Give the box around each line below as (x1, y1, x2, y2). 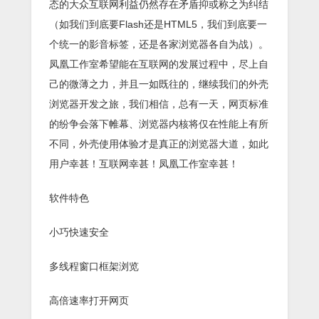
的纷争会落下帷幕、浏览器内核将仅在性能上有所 (49, 117, 268, 130)
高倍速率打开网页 (49, 294, 129, 306)
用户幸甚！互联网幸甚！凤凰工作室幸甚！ (49, 157, 239, 169)
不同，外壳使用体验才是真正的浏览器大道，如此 (49, 137, 268, 150)
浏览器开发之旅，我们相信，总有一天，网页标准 (49, 98, 268, 110)
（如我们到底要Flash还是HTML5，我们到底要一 (49, 18, 267, 30)
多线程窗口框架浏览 (49, 260, 139, 272)
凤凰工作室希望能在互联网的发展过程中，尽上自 (49, 58, 268, 70)
